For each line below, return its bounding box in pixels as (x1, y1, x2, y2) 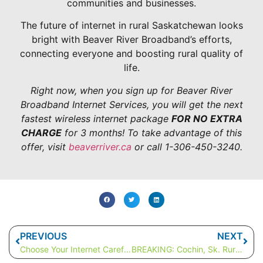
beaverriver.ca (68, 140, 131, 153)
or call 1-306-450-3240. (131, 140, 242, 153)
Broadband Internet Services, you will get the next (20, 98, 243, 110)
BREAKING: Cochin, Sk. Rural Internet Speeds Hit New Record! (235, 244, 242, 254)
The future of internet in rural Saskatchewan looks (20, 19, 243, 32)
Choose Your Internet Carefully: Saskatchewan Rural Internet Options (124, 244, 131, 254)
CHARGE (21, 126, 62, 139)
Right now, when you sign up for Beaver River (31, 84, 232, 96)
